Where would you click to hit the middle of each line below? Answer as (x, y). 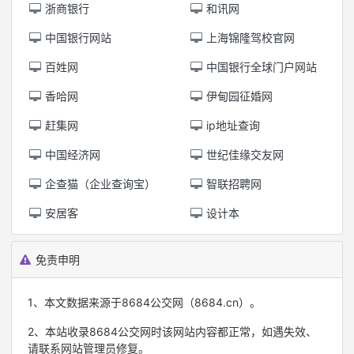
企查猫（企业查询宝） (99, 184)
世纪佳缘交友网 (243, 154)
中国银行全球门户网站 (260, 67)
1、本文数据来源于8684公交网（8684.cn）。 (144, 302)
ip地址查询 (232, 125)
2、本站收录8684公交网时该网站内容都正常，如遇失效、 (172, 331)
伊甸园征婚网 (238, 96)
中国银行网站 (77, 38)
